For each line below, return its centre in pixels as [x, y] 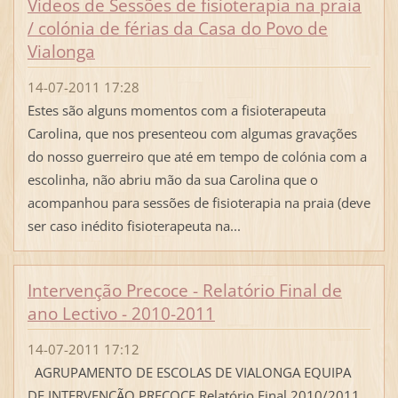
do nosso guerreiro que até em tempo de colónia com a [197, 157]
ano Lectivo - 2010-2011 [121, 314]
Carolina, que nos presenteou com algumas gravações [192, 134]
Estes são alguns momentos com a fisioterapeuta [176, 111]
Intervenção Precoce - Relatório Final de [184, 291]
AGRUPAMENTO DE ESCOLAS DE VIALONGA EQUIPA [189, 373]
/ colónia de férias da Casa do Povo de [177, 28]
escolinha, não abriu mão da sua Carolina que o [172, 180]
